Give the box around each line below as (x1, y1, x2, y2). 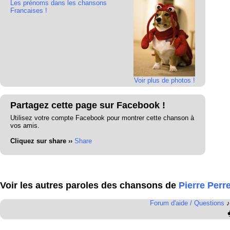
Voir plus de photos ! (133, 76, 195, 84)
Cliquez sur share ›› (10, 137, 72, 145)
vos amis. (10, 121, 40, 129)
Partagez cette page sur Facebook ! (10, 100, 165, 110)
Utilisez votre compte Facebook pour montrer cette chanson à (10, 113, 194, 122)
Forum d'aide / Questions (149, 199, 224, 207)
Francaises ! (10, 7, 47, 14)
